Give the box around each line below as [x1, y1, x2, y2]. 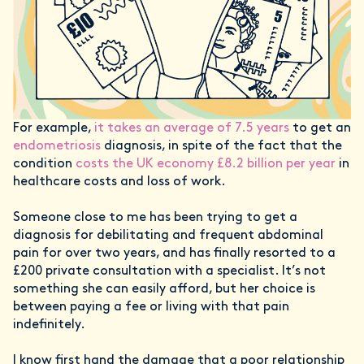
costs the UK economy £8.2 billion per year [76, 158, 339, 171]
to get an [289, 122, 351, 136]
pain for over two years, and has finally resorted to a [13, 247, 336, 261]
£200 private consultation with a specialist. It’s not [13, 265, 326, 279]
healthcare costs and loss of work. [13, 175, 226, 189]
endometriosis [13, 140, 101, 154]
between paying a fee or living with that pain [13, 301, 289, 314]
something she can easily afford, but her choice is [13, 283, 315, 297]
